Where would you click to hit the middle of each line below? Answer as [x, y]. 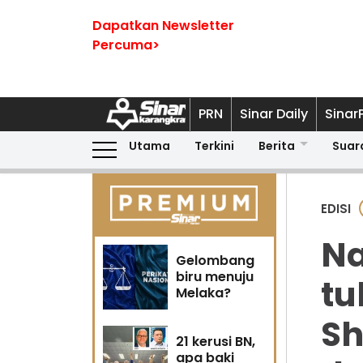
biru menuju [215, 277]
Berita [277, 146]
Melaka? [203, 293]
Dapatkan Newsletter [163, 26]
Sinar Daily [274, 114]
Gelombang [215, 261]
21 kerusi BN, [216, 342]
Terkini [214, 146]
